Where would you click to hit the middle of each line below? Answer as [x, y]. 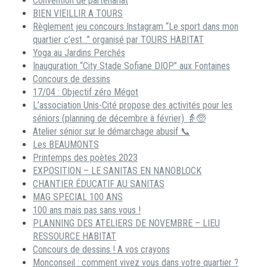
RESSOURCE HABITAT [74, 237]
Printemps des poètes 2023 [85, 158]
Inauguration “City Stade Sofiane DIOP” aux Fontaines [131, 66]
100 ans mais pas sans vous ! [87, 210]
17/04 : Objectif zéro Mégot [86, 92]
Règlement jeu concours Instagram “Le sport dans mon [136, 27]
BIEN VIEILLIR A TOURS [78, 14]
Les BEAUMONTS [66, 145]
